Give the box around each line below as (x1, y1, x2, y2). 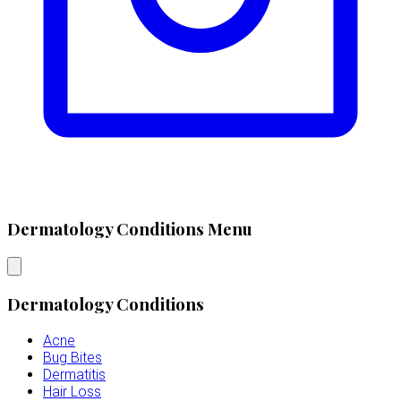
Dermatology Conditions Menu (7, 218, 252, 241)
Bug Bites (43, 348, 102, 366)
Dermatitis (43, 365, 106, 383)
